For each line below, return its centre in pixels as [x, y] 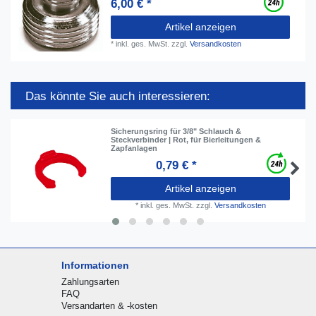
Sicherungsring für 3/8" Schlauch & [176, 131]
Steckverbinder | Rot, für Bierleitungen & [186, 139]
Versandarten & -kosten [109, 305]
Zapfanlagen [134, 148]
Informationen [95, 265]
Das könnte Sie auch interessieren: [118, 96]
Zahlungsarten [90, 281]
